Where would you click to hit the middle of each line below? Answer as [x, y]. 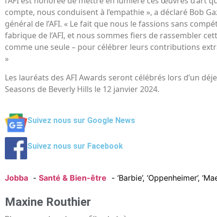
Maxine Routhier [48, 202]
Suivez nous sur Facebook [75, 146]
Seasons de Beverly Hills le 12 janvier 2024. [82, 89]
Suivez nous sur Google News [81, 121]
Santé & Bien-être [73, 178]
